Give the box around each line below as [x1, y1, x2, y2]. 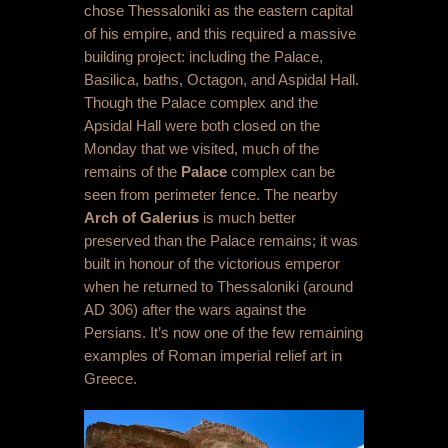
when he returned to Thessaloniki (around [84, 277, 353, 295]
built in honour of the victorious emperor [84, 254, 340, 272]
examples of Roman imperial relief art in [84, 346, 342, 364]
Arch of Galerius [84, 208, 203, 226]
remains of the [84, 162, 181, 180]
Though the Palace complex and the [84, 93, 318, 111]
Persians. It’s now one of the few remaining [84, 323, 363, 341]
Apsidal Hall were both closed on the [84, 116, 320, 134]
